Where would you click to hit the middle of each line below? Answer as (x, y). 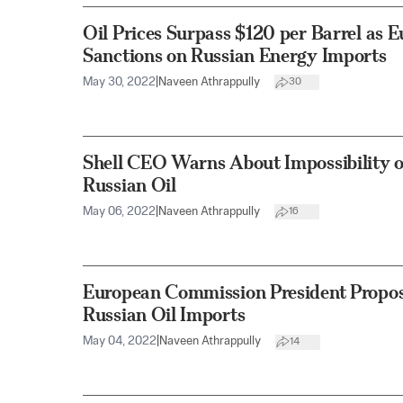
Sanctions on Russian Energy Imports (235, 55)
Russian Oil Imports (164, 315)
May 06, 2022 (119, 211)
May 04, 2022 (120, 342)
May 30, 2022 (119, 82)
